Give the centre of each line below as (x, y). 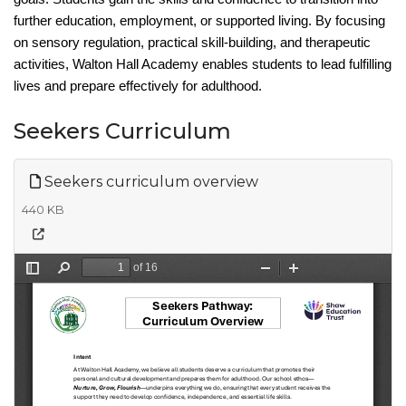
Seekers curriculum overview (150, 181)
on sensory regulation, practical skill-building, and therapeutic (192, 42)
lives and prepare (64, 86)
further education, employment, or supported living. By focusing (199, 20)
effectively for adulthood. (190, 86)
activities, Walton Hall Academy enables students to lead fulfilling (203, 64)
